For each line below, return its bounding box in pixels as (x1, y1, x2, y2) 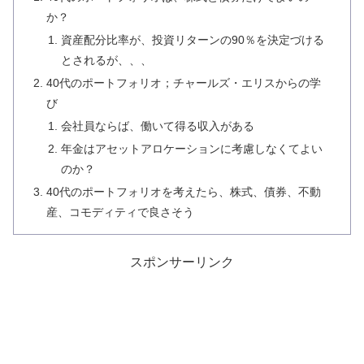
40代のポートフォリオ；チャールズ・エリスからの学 (46, 76, 322, 90)
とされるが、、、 (60, 54, 152, 67)
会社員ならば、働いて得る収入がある (60, 119, 254, 132)
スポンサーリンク (130, 254, 234, 269)
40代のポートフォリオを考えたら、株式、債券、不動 (46, 184, 322, 198)
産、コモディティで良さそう (46, 205, 195, 219)
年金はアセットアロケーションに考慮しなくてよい (60, 141, 323, 155)
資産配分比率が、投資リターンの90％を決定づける (60, 33, 324, 47)
